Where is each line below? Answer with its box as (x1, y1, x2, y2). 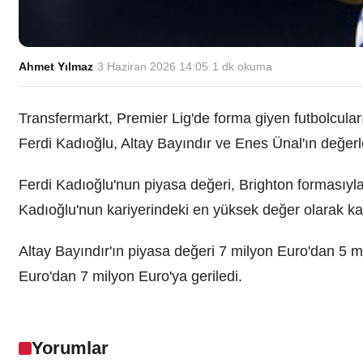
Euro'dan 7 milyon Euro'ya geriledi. (19, 268, 242, 285)
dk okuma (219, 60, 272, 74)
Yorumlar (32, 338, 109, 359)
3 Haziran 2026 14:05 (97, 60, 208, 74)
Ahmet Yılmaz (19, 60, 93, 74)
